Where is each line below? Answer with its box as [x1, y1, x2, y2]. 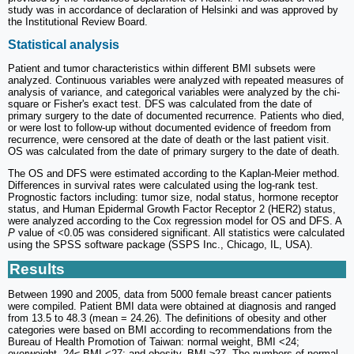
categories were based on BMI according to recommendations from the [8, 324, 332, 337]
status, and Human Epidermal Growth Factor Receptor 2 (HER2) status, [8, 203, 336, 216]
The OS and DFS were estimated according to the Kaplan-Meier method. [8, 168, 340, 180]
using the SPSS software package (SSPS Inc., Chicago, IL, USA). [8, 239, 313, 251]
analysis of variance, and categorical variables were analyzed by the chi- [8, 86, 340, 99]
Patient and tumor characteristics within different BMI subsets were [8, 62, 315, 75]
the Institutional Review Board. [8, 15, 148, 28]
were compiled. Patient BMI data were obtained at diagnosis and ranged [8, 300, 336, 313]
